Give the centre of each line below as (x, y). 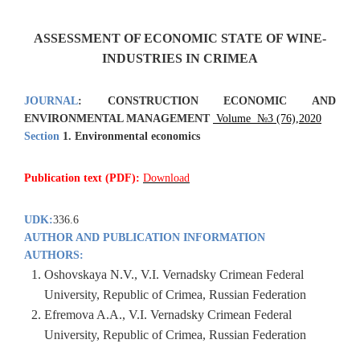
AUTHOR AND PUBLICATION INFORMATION (145, 238)
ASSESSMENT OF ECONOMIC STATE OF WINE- (180, 39)
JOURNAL (51, 101)
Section (43, 137)
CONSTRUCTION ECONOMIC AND (222, 101)
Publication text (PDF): (84, 178)
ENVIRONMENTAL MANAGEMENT (119, 119)
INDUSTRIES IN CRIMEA (180, 59)
